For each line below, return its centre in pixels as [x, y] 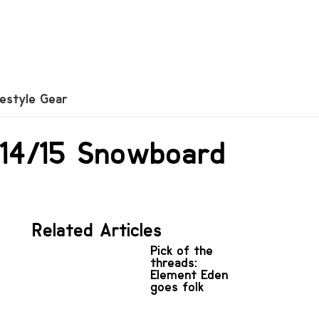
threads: [174, 262]
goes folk [178, 287]
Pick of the [182, 250]
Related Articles [98, 230]
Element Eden [190, 274]
